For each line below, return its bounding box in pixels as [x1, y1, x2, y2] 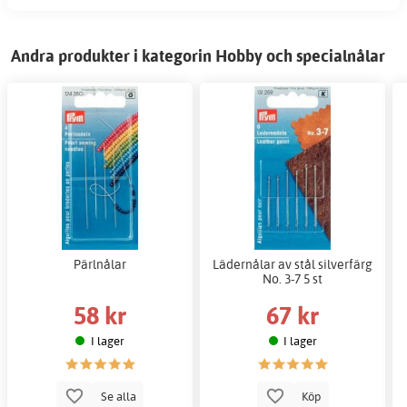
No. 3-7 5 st [263, 270, 323, 286]
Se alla [97, 389, 139, 404]
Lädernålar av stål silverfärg [213, 255, 373, 272]
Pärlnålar [74, 255, 127, 272]
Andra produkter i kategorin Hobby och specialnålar [11, 45, 385, 66]
